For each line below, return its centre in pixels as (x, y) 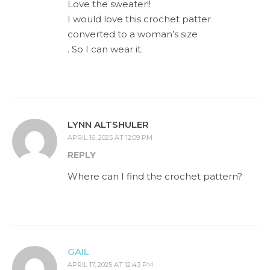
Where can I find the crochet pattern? (155, 176)
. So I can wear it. (105, 49)
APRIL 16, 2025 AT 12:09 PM (110, 137)
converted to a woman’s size (133, 34)
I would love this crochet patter (139, 19)
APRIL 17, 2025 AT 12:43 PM (110, 264)
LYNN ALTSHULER (108, 124)
